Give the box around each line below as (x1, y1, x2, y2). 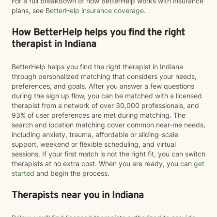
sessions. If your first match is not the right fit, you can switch (12, 150, 205, 158)
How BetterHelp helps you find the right (12, 27, 185, 39)
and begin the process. (34, 169, 109, 177)
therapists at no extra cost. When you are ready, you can (12, 159, 192, 168)
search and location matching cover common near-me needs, (12, 121, 205, 129)
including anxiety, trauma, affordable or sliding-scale (12, 130, 178, 139)
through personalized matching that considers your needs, (12, 72, 197, 80)
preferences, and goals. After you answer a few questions (12, 82, 194, 90)
